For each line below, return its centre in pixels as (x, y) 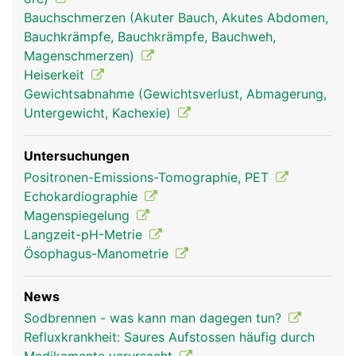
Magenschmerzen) (81, 56)
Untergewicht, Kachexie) (99, 113)
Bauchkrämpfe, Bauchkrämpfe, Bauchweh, (150, 37)
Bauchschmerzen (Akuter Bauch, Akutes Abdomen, (176, 17)
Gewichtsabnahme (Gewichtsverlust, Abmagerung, (175, 94)
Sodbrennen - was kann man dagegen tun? (155, 318)
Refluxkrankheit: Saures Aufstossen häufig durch (169, 337)
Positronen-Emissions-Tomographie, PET (148, 177)
